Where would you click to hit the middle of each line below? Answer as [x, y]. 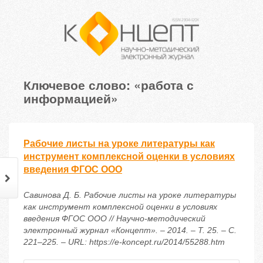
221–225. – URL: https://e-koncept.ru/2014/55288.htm [124, 242]
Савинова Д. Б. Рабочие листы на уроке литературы [130, 195]
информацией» [71, 98]
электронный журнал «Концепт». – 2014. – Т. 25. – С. [130, 230]
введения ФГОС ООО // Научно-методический [114, 219]
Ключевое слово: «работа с [109, 85]
